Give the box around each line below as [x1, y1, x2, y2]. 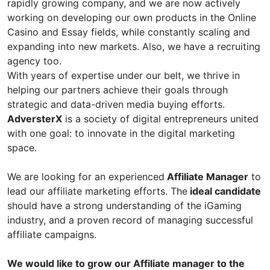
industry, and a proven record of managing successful [7, 214, 253, 227]
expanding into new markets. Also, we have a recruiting [7, 40, 260, 53]
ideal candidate [187, 185, 261, 198]
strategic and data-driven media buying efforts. [7, 98, 225, 111]
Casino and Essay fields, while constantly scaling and [7, 26, 250, 39]
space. [7, 142, 37, 154]
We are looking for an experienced [7, 171, 165, 183]
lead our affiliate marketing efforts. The [7, 185, 187, 198]
